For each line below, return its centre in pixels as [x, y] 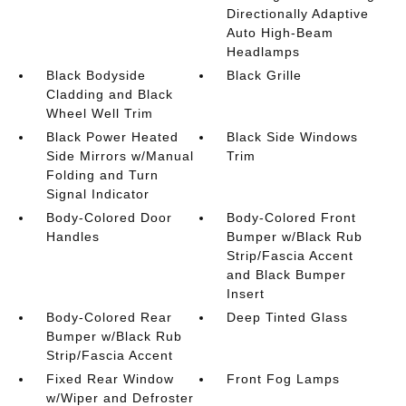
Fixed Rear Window [110, 379]
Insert [246, 294]
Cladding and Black [109, 94]
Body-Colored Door [109, 217]
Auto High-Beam [280, 33]
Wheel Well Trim [99, 113]
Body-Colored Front [292, 217]
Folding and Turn [102, 175]
